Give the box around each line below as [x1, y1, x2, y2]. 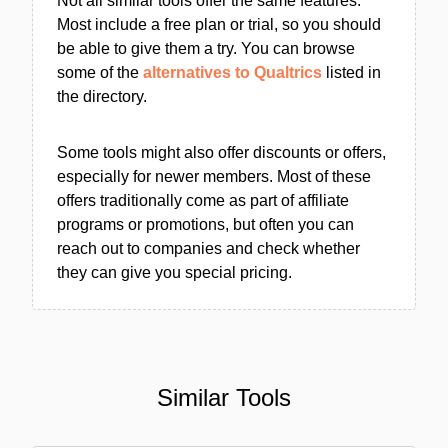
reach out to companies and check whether [57, 240, 360, 257]
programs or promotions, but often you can [57, 216, 354, 233]
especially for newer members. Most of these [57, 168, 371, 185]
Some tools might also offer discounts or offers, [57, 144, 386, 161]
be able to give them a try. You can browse [57, 40, 355, 57]
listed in [322, 64, 381, 81]
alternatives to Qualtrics [143, 64, 322, 81]
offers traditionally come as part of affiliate [57, 192, 349, 209]
